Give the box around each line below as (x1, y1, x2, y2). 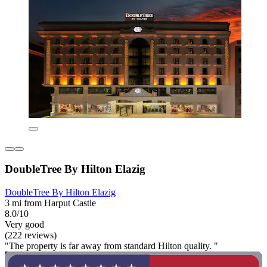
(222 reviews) (5, 229, 57, 240)
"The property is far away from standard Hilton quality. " (5, 240, 218, 251)
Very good (5, 219, 44, 229)
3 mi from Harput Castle (5, 197, 96, 208)
